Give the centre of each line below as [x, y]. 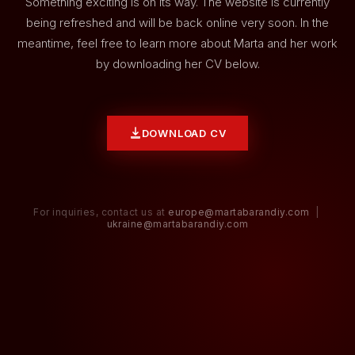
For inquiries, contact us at [101, 212]
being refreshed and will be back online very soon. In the [177, 22]
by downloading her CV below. [177, 63]
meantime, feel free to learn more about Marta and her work [177, 43]
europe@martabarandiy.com [239, 212]
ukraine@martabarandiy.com [177, 223]
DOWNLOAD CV [184, 133]
